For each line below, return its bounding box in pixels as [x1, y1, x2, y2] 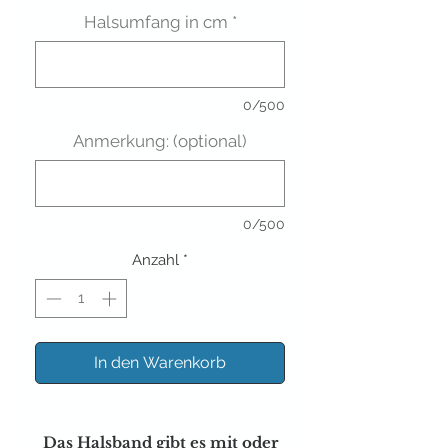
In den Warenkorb [94, 352, 226, 372]
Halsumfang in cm [83, 12, 228, 33]
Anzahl [132, 251, 179, 270]
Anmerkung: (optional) [73, 131, 247, 152]
